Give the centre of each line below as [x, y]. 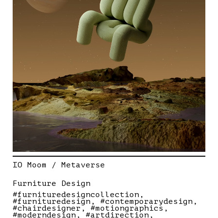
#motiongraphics [127, 208]
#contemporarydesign [146, 201]
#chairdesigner [47, 208]
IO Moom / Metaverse [59, 165]
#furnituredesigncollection [76, 194]
